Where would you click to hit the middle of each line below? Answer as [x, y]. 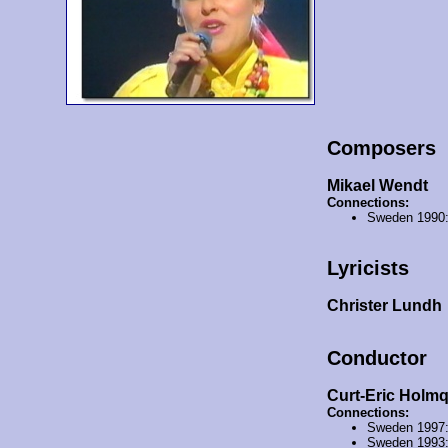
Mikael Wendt [377, 185]
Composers [381, 147]
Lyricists [367, 267]
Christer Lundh [384, 305]
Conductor [376, 357]
